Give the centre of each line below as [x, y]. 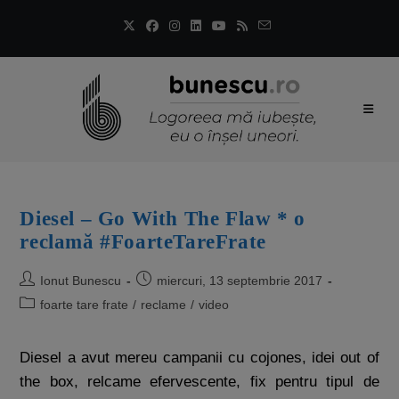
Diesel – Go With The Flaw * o [163, 219]
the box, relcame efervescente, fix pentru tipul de [199, 382]
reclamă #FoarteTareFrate [143, 242]
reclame [164, 305]
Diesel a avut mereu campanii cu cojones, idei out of [199, 358]
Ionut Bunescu [81, 281]
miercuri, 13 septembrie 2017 [240, 281]
